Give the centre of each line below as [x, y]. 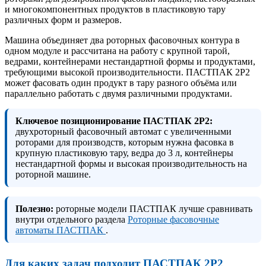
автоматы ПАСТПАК [61, 230]
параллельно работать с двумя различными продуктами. [118, 94]
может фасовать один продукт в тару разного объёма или [121, 83]
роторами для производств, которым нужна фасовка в [125, 142]
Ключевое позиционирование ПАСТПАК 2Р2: [114, 121]
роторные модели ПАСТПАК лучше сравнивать [153, 209]
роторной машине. [53, 175]
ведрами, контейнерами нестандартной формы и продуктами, [130, 62]
